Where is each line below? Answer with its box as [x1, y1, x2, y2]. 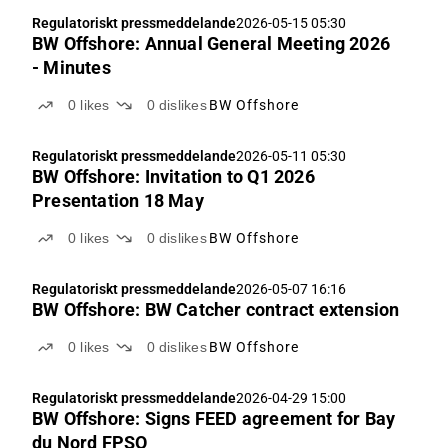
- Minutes [32, 57, 111, 78]
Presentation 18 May [32, 190, 204, 211]
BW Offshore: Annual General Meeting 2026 [32, 33, 390, 54]
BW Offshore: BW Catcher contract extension [32, 299, 400, 320]
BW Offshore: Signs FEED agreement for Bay [32, 408, 396, 429]
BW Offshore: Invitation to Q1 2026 [32, 166, 315, 187]
